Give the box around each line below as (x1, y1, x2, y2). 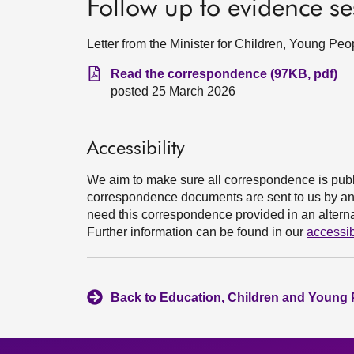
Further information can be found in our (87, 225, 307, 239)
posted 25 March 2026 (111, 85, 235, 98)
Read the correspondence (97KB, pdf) (111, 67, 337, 81)
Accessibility (87, 139, 185, 158)
